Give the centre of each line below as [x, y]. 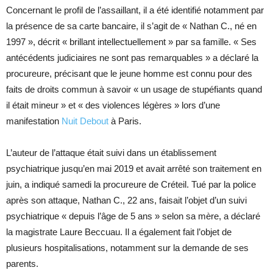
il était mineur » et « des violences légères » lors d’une [113, 105]
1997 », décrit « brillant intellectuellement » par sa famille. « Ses [131, 42]
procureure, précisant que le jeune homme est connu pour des [129, 73]
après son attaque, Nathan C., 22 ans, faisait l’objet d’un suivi [126, 200]
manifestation [34, 121]
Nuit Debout [85, 121]
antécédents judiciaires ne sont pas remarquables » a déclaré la [132, 58]
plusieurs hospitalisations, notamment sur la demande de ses [127, 248]
